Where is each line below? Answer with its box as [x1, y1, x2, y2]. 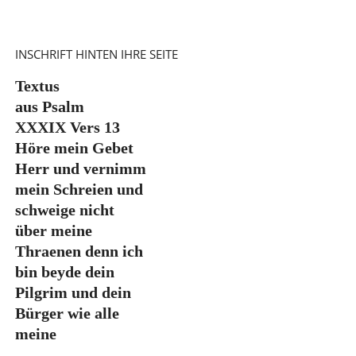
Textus [14, 77, 60, 95]
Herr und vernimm [14, 160, 146, 178]
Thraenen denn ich [14, 242, 143, 261]
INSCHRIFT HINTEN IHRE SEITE [14, 46, 178, 63]
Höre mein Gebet [14, 139, 133, 157]
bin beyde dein [14, 263, 114, 281]
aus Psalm [14, 98, 84, 116]
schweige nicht [14, 201, 114, 219]
